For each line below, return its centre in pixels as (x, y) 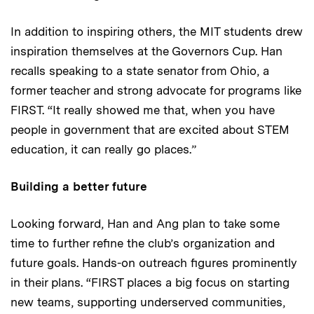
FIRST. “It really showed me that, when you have (143, 110)
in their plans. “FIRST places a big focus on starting (150, 283)
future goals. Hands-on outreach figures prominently (154, 263)
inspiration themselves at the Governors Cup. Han (146, 52)
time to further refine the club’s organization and (143, 244)
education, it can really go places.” (103, 150)
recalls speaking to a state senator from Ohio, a (140, 71)
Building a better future (79, 187)
